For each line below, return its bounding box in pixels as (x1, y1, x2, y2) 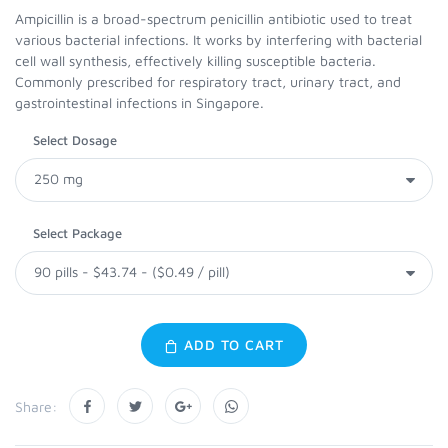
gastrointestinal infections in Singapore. (15, 94, 264, 111)
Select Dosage (33, 132, 117, 148)
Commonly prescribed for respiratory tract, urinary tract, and (15, 73, 401, 90)
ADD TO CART (178, 336, 285, 353)
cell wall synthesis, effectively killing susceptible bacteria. (15, 52, 376, 69)
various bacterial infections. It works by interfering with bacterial (15, 31, 422, 48)
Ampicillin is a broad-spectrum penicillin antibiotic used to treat (15, 10, 412, 27)
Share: (15, 397, 57, 415)
